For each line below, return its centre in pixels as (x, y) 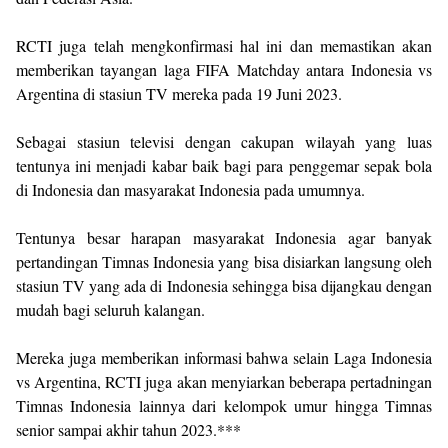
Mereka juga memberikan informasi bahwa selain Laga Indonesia (224, 357)
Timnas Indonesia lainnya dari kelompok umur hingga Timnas (224, 405)
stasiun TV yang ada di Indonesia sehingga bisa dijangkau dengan (224, 285)
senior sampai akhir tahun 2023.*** (128, 429)
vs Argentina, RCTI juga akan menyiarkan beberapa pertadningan (224, 381)
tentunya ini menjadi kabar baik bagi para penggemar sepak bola (224, 165)
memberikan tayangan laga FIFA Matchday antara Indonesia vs (224, 69)
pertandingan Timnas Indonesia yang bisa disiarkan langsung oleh (224, 261)
